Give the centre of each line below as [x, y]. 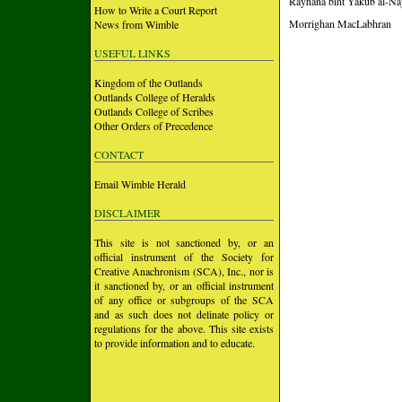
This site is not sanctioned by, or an [184, 242]
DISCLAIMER [127, 213]
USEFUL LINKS [132, 53]
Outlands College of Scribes [154, 111]
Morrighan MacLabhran [340, 23]
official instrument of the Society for [184, 257]
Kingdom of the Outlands [149, 83]
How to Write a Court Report [156, 10]
